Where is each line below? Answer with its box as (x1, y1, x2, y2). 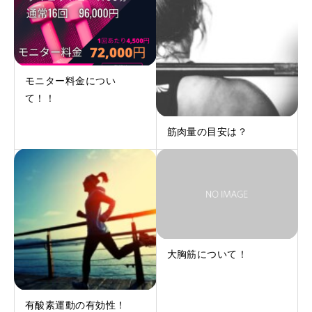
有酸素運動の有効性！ (25, 300, 126, 311)
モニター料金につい (25, 75, 116, 86)
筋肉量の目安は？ (166, 126, 248, 137)
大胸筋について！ (166, 249, 248, 260)
